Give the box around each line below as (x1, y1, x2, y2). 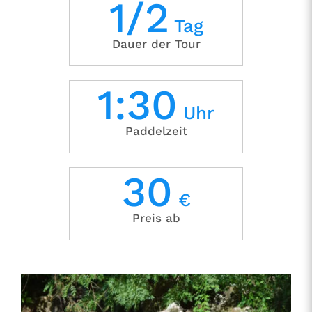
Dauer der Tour (111, 36, 201, 51)
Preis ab (132, 210, 180, 225)
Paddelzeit (125, 123, 187, 138)
